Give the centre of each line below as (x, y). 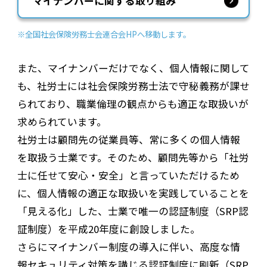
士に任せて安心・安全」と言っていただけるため (128, 176)
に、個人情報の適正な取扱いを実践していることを (133, 193)
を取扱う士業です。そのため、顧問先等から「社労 (133, 158)
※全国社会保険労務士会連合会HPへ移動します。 (104, 34)
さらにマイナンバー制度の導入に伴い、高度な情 (128, 247)
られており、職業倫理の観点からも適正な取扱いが (133, 104)
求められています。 (62, 122)
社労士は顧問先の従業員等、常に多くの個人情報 (128, 140)
